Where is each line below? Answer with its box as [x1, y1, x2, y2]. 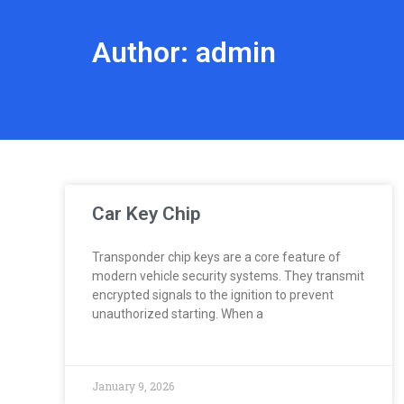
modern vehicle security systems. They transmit [92, 268, 364, 283]
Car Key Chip [92, 202, 200, 225]
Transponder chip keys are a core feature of [92, 249, 341, 264]
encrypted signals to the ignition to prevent [92, 287, 334, 302]
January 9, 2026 [92, 378, 174, 393]
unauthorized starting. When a [92, 306, 263, 321]
